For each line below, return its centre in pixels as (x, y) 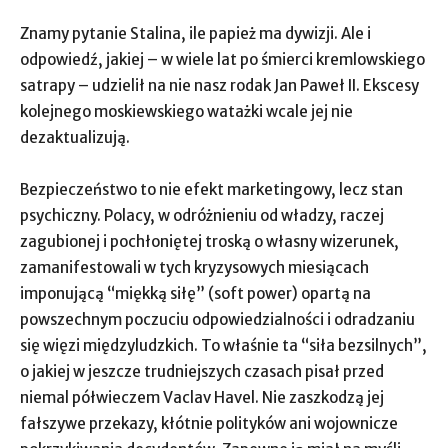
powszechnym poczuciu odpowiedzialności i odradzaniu (217, 319)
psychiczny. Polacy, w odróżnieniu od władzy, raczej (202, 215)
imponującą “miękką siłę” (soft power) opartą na (195, 293)
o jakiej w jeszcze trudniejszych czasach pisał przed (202, 371)
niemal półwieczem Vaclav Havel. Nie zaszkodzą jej (202, 397)
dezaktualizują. (76, 137)
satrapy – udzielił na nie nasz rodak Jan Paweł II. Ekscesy (219, 85)
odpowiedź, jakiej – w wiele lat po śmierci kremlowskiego (222, 59)
